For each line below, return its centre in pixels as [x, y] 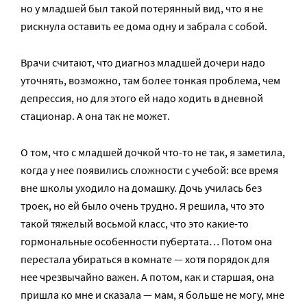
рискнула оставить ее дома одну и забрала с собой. [144, 26]
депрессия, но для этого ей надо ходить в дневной [142, 98]
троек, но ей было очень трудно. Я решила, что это [143, 206]
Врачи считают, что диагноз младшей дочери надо [143, 63]
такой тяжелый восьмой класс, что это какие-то [135, 224]
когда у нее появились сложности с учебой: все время [149, 170]
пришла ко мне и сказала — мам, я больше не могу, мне [152, 295]
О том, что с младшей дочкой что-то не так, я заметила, [153, 152]
